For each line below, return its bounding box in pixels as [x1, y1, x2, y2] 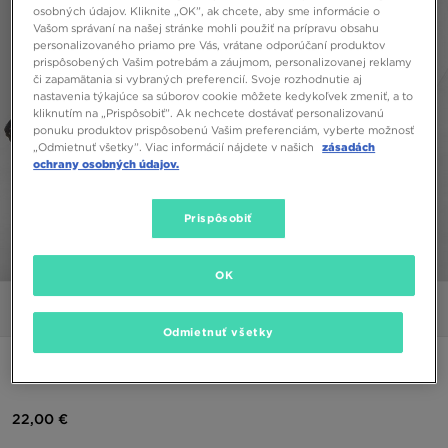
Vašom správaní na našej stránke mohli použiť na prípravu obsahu [33, 20, 380, 35]
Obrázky [158, 302, 210, 318]
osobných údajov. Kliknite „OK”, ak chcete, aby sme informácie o [33, 3, 381, 18]
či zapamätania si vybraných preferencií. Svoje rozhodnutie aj [33, 71, 363, 86]
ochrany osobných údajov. [33, 156, 180, 171]
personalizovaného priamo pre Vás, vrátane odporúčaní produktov [33, 37, 386, 52]
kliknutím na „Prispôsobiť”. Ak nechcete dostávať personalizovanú [33, 105, 385, 120]
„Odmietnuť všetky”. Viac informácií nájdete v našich [33, 139, 318, 154]
